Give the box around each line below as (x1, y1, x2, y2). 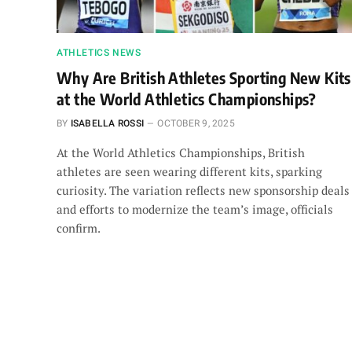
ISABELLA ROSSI (70, 117, 145, 129)
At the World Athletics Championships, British (57, 144, 305, 160)
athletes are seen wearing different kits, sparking (57, 163, 322, 179)
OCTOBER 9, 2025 (157, 117, 235, 129)
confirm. (57, 219, 101, 236)
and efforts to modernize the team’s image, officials (57, 200, 333, 217)
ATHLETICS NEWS (57, 46, 141, 58)
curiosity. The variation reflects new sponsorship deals (57, 181, 350, 198)
